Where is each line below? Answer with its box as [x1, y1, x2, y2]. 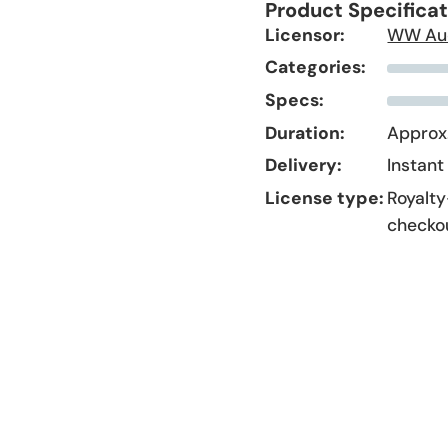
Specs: [264, 88, 324, 111]
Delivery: [264, 154, 342, 177]
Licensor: [264, 23, 345, 46]
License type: [264, 186, 384, 209]
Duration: [264, 121, 345, 144]
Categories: [264, 56, 366, 79]
